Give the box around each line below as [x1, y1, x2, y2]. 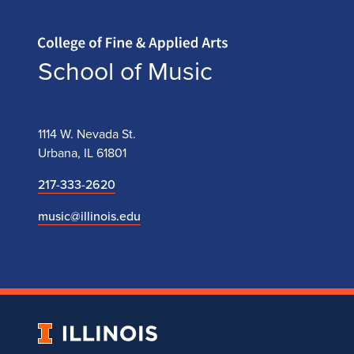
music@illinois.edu [38, 207, 141, 224]
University [38, 324, 93, 341]
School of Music [38, 52, 213, 88]
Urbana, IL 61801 [38, 144, 126, 161]
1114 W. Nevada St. [38, 125, 136, 142]
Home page [38, 24, 66, 42]
